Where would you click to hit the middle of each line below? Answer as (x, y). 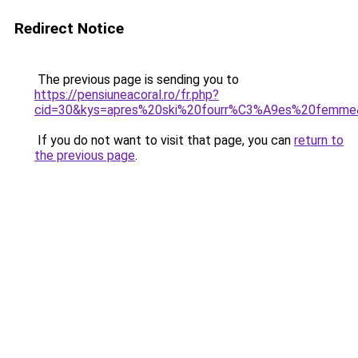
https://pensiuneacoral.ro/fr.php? (127, 95)
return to (319, 140)
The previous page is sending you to (137, 80)
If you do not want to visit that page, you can (164, 140)
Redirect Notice (69, 28)
